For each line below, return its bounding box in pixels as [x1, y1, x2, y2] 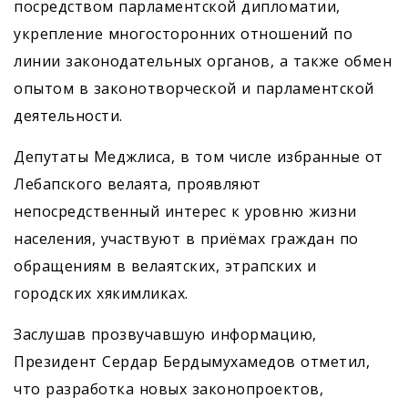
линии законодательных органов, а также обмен [14, 51, 392, 72]
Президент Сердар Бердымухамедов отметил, [14, 352, 370, 372]
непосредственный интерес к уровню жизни [14, 201, 357, 222]
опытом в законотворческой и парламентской [14, 78, 374, 99]
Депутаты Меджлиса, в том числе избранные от [14, 147, 383, 168]
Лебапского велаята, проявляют [14, 174, 261, 195]
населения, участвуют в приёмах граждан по [14, 229, 359, 250]
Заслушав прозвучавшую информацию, [14, 324, 317, 345]
